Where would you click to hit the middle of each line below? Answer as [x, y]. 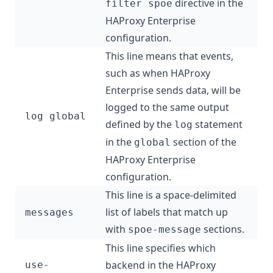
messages [49, 213]
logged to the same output [167, 108]
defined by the [140, 125]
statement [218, 125]
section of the [204, 142]
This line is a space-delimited [171, 195]
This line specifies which [161, 248]
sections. [223, 229]
